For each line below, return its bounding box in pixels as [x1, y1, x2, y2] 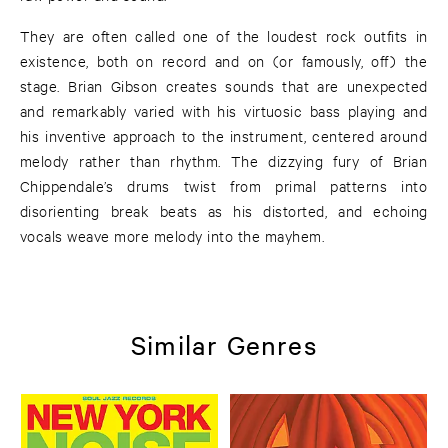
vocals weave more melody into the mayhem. [20, 226, 325, 246]
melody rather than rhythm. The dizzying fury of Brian [20, 151, 428, 171]
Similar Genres [131, 327, 317, 361]
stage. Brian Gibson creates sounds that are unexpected [20, 76, 428, 96]
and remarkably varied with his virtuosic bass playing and [20, 101, 428, 121]
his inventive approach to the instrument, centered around [20, 126, 428, 146]
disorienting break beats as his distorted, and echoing [20, 201, 428, 221]
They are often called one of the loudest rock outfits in [20, 26, 428, 46]
